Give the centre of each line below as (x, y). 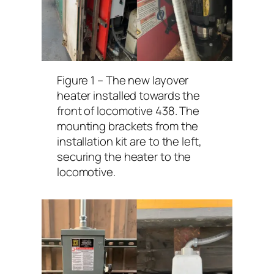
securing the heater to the (124, 156)
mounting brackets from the (128, 126)
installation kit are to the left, (129, 141)
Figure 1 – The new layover (123, 80)
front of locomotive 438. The (128, 110)
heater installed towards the (128, 95)
